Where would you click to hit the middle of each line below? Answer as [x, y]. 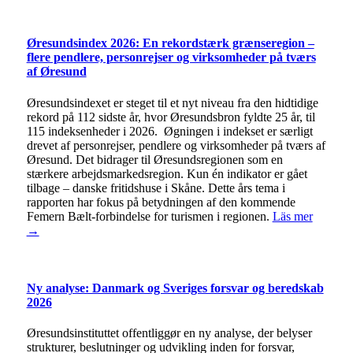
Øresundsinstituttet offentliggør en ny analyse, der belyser [169, 333]
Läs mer [292, 216]
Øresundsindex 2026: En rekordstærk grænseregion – [170, 43]
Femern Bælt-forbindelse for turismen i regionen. [149, 216]
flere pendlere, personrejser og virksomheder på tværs [171, 58]
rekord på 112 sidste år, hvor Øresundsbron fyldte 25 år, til [171, 117]
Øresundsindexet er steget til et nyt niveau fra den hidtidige [172, 102]
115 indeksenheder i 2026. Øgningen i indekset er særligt [169, 131]
